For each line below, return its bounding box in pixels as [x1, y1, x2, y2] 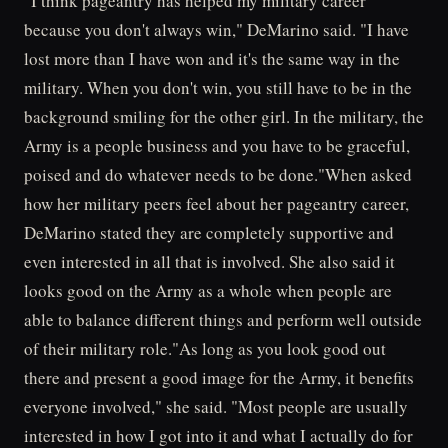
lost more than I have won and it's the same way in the [24, 47, 400, 70]
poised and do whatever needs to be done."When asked [24, 163, 412, 186]
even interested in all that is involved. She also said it [24, 250, 395, 273]
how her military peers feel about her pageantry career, [24, 192, 409, 215]
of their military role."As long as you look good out [24, 337, 386, 360]
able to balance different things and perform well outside [24, 308, 422, 331]
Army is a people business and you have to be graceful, [24, 134, 410, 157]
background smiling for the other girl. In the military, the [24, 105, 424, 128]
